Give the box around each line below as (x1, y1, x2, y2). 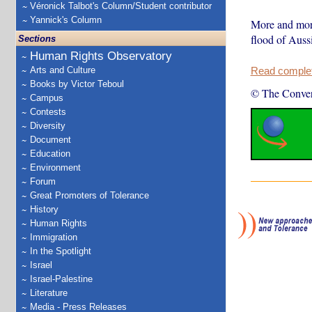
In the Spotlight (30, 246, 91, 256)
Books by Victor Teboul (30, 79, 124, 89)
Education (30, 148, 70, 159)
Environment (30, 162, 81, 173)
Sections (18, 33, 56, 44)
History (30, 204, 58, 214)
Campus (30, 93, 63, 103)
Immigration (30, 232, 77, 242)
